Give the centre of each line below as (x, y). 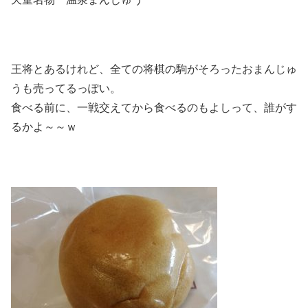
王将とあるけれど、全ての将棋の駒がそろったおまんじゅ (154, 69)
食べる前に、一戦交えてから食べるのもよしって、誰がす (154, 108)
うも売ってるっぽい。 (66, 89)
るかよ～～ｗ (44, 127)
